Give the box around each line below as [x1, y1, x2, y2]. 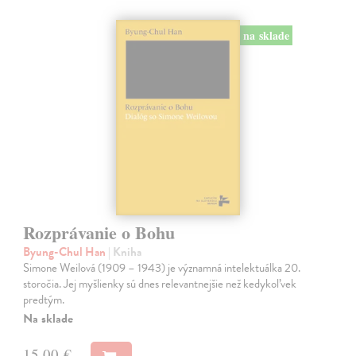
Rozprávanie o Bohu [23, 219, 176, 246]
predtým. [23, 291, 65, 309]
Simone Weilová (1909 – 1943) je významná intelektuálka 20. [23, 259, 301, 277]
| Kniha [108, 243, 142, 261]
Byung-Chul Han [23, 243, 109, 261]
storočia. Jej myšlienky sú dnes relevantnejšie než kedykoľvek [23, 275, 297, 293]
